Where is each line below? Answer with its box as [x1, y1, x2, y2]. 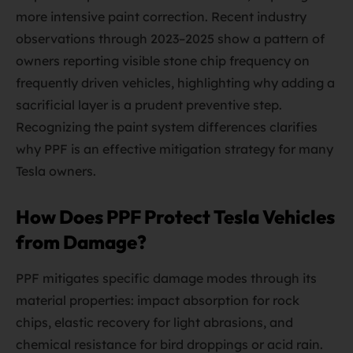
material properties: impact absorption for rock [16, 292, 299, 308]
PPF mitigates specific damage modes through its [16, 270, 317, 286]
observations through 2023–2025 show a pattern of [16, 31, 325, 46]
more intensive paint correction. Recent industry [16, 9, 307, 24]
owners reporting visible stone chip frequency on [16, 53, 310, 69]
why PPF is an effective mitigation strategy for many [16, 141, 333, 157]
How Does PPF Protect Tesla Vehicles [16, 205, 335, 229]
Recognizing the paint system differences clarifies [16, 119, 318, 135]
